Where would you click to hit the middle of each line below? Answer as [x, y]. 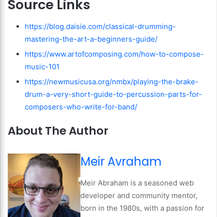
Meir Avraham [121, 162]
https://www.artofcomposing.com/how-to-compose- [114, 54]
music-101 [42, 66]
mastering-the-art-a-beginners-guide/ [91, 39]
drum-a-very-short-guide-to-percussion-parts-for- [113, 94]
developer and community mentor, [139, 196]
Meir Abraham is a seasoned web [137, 183]
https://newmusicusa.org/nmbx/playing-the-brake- [112, 81]
